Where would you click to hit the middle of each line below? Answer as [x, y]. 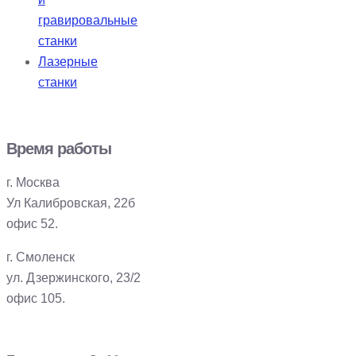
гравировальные [88, 20]
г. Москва [33, 182]
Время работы [59, 148]
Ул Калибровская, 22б [71, 203]
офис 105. [36, 298]
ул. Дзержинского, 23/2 [74, 277]
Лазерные [68, 61]
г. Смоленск [41, 257]
